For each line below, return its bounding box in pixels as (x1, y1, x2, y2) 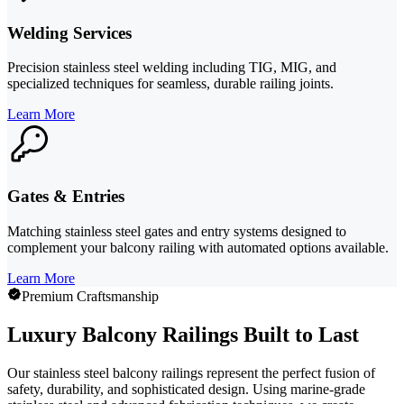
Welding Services (7, 23, 132, 42)
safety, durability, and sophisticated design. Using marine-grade (7, 381, 365, 397)
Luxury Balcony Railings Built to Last (7, 322, 359, 346)
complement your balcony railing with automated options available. (7, 239, 389, 255)
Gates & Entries (7, 187, 124, 207)
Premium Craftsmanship (22, 288, 159, 304)
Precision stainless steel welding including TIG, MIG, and (7, 60, 336, 76)
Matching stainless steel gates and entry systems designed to (7, 223, 346, 239)
